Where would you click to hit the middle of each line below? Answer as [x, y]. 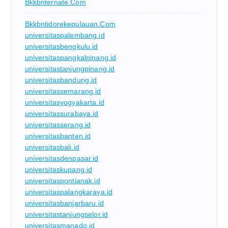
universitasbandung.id [61, 80]
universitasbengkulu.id [61, 46]
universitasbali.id [52, 147]
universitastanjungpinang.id [70, 68]
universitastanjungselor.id [66, 214]
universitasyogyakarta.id [64, 102]
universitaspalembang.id [65, 35]
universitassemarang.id [63, 91]
